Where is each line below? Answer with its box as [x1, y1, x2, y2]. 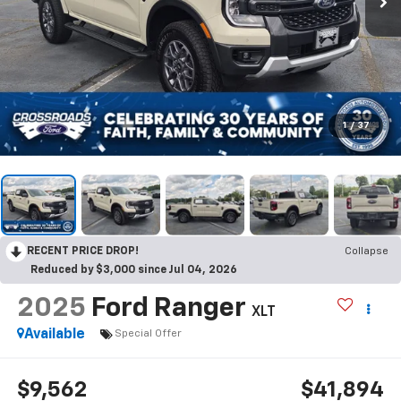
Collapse [345, 245, 388, 257]
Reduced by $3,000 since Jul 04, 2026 [30, 264, 237, 276]
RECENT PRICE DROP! [27, 245, 139, 257]
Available [23, 327, 85, 342]
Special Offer [114, 328, 182, 340]
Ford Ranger [90, 294, 246, 322]
